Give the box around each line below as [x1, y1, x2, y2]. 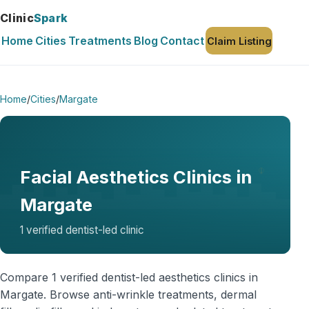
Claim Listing [206, 34, 272, 47]
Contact [160, 33, 205, 48]
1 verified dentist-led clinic [19, 223, 144, 237]
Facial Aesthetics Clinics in [19, 166, 252, 188]
